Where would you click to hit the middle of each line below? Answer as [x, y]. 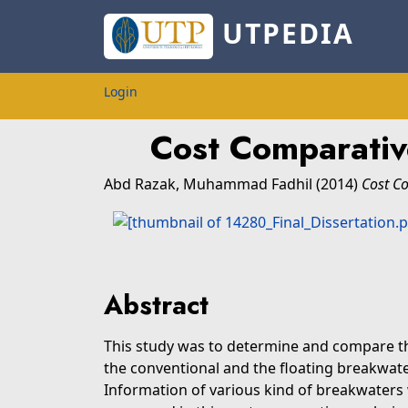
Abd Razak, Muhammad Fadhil [210, 184]
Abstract [156, 305]
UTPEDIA [283, 34]
